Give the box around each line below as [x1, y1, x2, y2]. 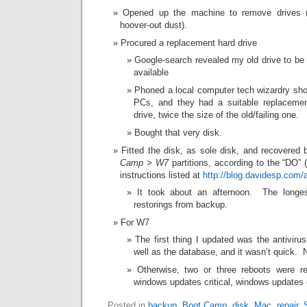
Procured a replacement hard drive [121, 38, 257, 48]
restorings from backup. [134, 199, 228, 210]
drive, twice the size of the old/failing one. [134, 110, 299, 120]
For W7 [121, 217, 149, 228]
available [134, 67, 169, 77]
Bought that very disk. [134, 127, 222, 138]
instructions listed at [120, 170, 203, 180]
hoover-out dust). [120, 20, 187, 30]
